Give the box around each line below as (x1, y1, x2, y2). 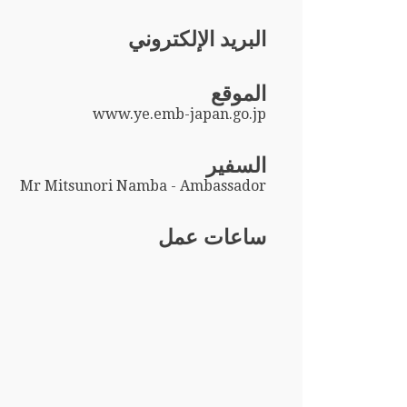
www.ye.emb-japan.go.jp (93, 104, 267, 123)
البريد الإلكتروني (128, 26, 267, 51)
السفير (206, 153, 267, 177)
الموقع (211, 81, 267, 105)
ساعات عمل (158, 224, 267, 249)
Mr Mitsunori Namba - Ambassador (20, 176, 267, 194)
